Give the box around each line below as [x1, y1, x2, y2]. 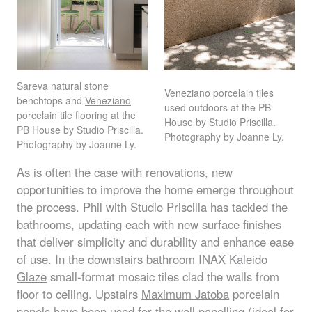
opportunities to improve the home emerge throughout [17, 181, 294, 198]
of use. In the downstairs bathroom [17, 251, 198, 268]
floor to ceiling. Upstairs [17, 286, 141, 303]
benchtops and [17, 93, 85, 107]
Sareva [17, 78, 48, 93]
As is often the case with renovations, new [17, 164, 233, 181]
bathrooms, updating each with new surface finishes [17, 216, 281, 233]
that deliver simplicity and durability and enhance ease [17, 233, 294, 251]
